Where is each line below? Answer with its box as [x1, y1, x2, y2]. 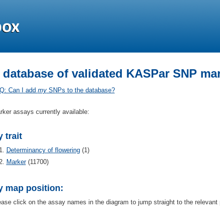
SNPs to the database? [46, 86, 115, 94]
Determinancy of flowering [6, 146, 80, 154]
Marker [6, 158, 26, 165]
